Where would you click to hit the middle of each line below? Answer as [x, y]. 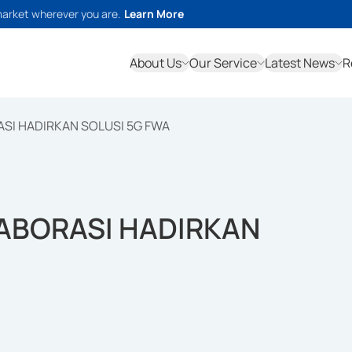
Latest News [300, 63]
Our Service [223, 63]
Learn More [154, 14]
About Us [156, 63]
